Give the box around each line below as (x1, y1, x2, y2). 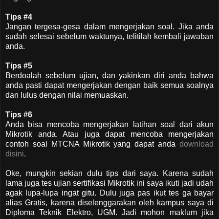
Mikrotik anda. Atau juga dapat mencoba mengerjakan (5, 130, 214, 138)
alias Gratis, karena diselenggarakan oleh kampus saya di (5, 198, 214, 207)
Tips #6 (5, 110, 32, 119)
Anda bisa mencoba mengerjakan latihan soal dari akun (5, 120, 214, 129)
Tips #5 (5, 61, 34, 70)
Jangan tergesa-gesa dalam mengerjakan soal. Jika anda (5, 22, 214, 31)
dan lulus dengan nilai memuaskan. (5, 90, 129, 99)
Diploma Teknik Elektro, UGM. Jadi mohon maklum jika (5, 208, 214, 217)
